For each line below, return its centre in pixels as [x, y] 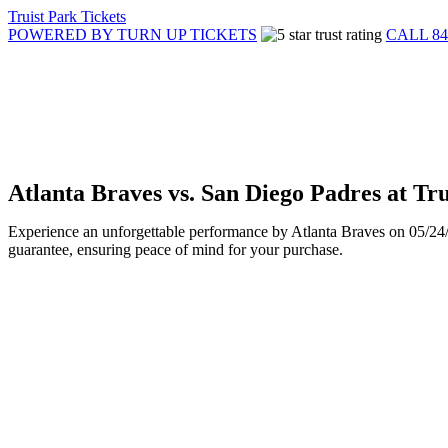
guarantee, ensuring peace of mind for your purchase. [175, 249]
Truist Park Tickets [67, 16]
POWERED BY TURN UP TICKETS [132, 34]
